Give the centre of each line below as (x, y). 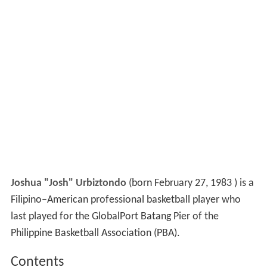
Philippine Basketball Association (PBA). (95, 234)
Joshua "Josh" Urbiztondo (68, 184)
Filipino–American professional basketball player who (125, 200)
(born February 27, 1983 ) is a (190, 184)
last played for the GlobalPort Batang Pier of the (114, 217)
